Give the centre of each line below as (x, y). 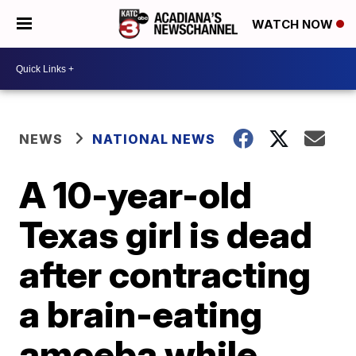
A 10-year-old (136, 195)
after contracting (165, 274)
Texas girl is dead (166, 234)
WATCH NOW (294, 25)
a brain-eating (141, 314)
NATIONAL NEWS (154, 139)
